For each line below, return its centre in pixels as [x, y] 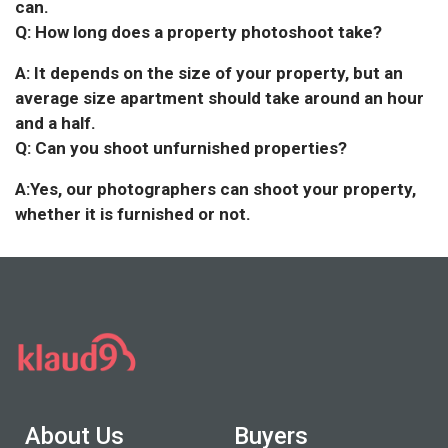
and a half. [55, 123]
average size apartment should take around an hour [219, 98]
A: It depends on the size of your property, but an [209, 73]
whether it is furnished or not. [133, 214]
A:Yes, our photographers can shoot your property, [215, 189]
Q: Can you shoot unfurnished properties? [181, 148]
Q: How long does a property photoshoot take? [198, 32]
